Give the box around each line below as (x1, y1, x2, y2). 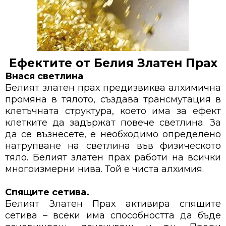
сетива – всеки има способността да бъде (5, 210, 221, 221)
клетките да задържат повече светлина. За (5, 117, 221, 129)
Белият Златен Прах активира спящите (5, 198, 221, 210)
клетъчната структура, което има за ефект (5, 105, 221, 117)
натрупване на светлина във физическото (5, 140, 221, 152)
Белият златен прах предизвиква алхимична (5, 82, 221, 94)
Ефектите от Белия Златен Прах (9, 56, 217, 71)
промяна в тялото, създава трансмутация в (5, 94, 221, 105)
